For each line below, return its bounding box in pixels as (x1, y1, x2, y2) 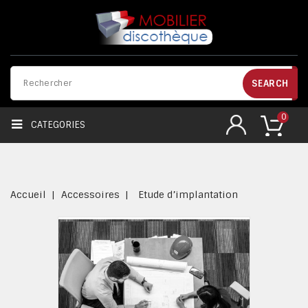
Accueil (10, 188, 46, 201)
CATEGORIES (31, 119, 85, 131)
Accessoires (60, 188, 120, 201)
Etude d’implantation (137, 188, 238, 201)
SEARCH (252, 78, 289, 89)
